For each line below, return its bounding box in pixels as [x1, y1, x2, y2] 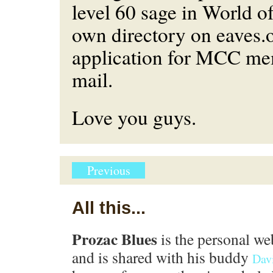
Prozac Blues [72, 228, 157, 250]
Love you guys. [72, 104, 196, 130]
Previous [87, 162, 130, 179]
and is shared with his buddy [72, 247, 252, 268]
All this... [72, 197, 146, 218]
